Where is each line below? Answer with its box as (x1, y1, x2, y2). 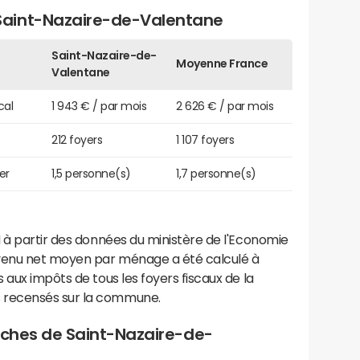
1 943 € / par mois (51, 100, 147, 112)
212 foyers (51, 133, 103, 145)
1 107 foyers (176, 133, 235, 145)
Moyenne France (176, 57, 268, 69)
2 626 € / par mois (176, 100, 274, 112)
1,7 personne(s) (176, 167, 256, 179)
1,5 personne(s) (51, 167, 131, 179)
